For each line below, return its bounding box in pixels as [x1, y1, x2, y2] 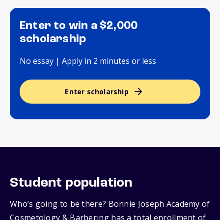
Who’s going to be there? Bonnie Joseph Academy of [10, 198, 210, 210]
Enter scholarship [65, 87, 129, 97]
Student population [10, 176, 133, 191]
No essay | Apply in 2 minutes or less [20, 55, 156, 67]
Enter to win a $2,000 [20, 20, 138, 32]
